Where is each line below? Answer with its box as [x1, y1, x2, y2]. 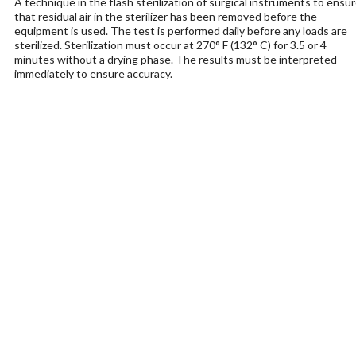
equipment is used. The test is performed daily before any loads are [14, 24, 347, 37]
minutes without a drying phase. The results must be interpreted [14, 52, 337, 66]
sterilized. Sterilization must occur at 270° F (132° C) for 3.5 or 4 [14, 38, 327, 52]
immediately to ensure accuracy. [14, 67, 172, 80]
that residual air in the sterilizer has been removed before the [14, 10, 317, 23]
